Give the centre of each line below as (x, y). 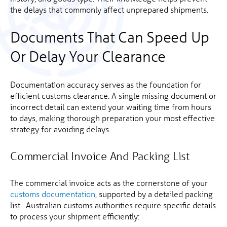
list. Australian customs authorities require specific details (113, 205)
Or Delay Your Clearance (88, 57)
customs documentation (53, 194)
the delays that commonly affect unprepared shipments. (109, 10)
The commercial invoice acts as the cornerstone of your (109, 183)
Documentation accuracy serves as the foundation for (106, 85)
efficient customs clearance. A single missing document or (113, 96)
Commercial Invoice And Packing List (100, 156)
